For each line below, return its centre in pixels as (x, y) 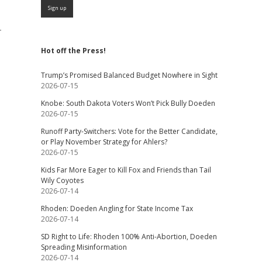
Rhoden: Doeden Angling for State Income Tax (117, 208)
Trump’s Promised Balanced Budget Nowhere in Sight (129, 75)
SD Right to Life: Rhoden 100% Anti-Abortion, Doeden (129, 237)
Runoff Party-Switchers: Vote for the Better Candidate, (129, 131)
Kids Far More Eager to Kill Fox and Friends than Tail (126, 170)
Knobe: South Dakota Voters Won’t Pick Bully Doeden (128, 103)
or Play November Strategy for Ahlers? (104, 142)
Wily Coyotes (62, 180)
